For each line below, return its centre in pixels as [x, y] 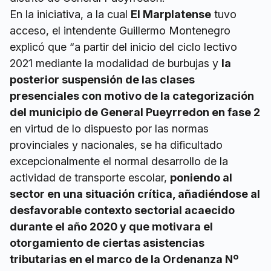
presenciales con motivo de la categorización [132, 96]
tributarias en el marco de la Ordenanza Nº [124, 260]
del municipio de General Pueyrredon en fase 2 [135, 113]
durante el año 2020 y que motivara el [111, 227]
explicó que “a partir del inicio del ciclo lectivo [123, 47]
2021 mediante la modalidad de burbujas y [116, 64]
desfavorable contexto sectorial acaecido [122, 211]
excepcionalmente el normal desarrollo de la [119, 162]
